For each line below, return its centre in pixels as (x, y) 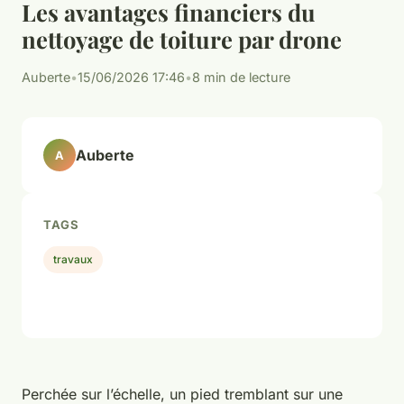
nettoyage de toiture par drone (182, 39)
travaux (73, 259)
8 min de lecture (241, 78)
